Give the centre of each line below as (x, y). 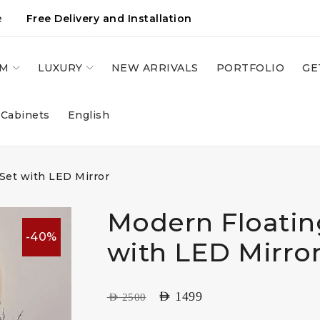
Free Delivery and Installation (106, 19)
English (88, 115)
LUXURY (60, 68)
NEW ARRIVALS (155, 68)
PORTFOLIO (250, 68)
